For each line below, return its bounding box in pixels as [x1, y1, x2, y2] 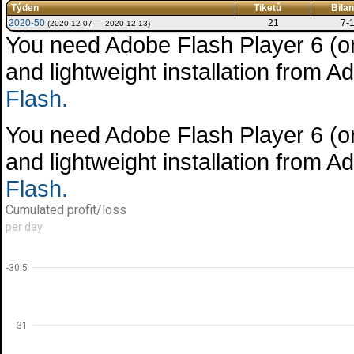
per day [6, 220, 43, 233]
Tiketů [253, 2, 281, 13]
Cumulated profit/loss [6, 202, 126, 217]
